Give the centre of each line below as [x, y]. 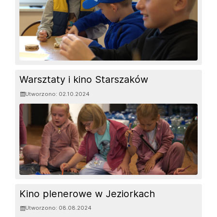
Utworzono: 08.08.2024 [59, 208]
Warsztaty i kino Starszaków [84, 80]
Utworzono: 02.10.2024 [58, 94]
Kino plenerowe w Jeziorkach [87, 194]
